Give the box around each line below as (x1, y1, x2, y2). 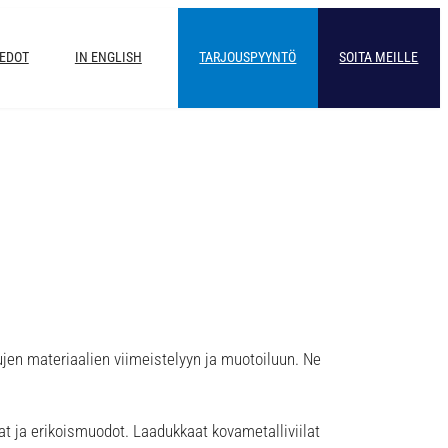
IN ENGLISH (74, 49, 142, 67)
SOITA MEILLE (339, 49, 419, 67)
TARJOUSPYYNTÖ (199, 49, 297, 67)
